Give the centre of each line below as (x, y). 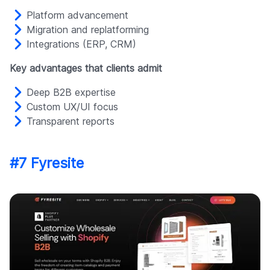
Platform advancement (77, 15)
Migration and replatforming (88, 30)
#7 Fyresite (47, 163)
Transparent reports (71, 121)
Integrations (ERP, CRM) (81, 44)
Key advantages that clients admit (86, 68)
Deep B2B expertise (71, 93)
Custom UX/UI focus (72, 107)
